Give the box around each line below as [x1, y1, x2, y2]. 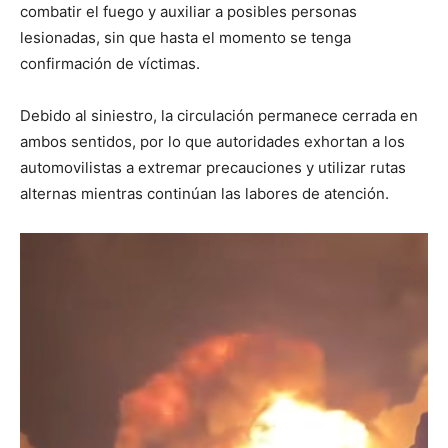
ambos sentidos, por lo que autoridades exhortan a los [20, 131, 405, 151]
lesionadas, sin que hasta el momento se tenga [20, 27, 351, 47]
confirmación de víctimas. [20, 53, 200, 73]
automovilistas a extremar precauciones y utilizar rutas [20, 157, 406, 177]
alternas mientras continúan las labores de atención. [20, 183, 389, 203]
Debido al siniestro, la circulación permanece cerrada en [20, 105, 418, 125]
